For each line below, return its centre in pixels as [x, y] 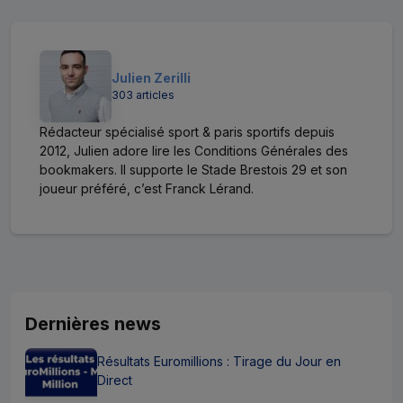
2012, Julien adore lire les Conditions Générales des [194, 150]
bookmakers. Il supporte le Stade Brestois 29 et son [193, 169]
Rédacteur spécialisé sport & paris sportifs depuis [187, 131]
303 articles [143, 95]
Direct [115, 380]
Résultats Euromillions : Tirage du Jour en [219, 361]
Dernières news [93, 323]
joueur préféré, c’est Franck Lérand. [147, 188]
